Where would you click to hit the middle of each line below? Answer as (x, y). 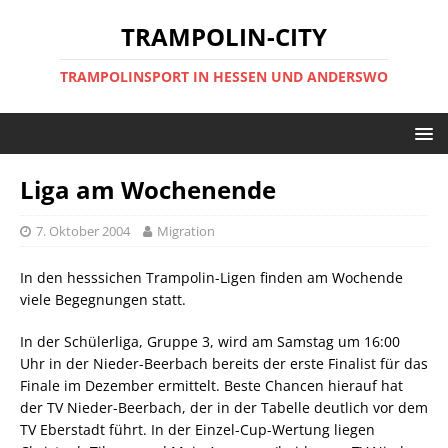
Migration (186, 231)
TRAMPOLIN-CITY (224, 36)
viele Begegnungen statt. (103, 299)
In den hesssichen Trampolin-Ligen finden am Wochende (211, 277)
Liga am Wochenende (148, 189)
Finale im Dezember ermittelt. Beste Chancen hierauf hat (211, 385)
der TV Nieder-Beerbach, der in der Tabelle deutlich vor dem (224, 407)
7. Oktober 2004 (83, 231)
